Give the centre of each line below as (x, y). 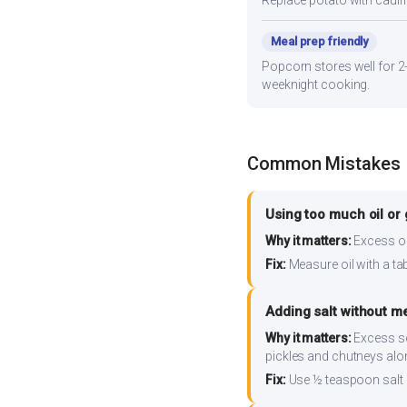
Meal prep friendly (320, 42)
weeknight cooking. (316, 85)
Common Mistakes (324, 164)
